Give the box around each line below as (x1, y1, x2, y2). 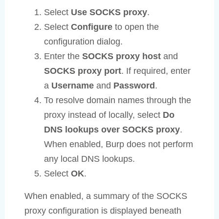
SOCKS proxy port (44, 66, 121, 76)
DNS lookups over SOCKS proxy (44, 124, 180, 134)
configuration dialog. (44, 36, 123, 46)
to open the (112, 22, 159, 32)
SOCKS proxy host (82, 51, 161, 61)
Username (51, 80, 94, 90)
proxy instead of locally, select (44, 109, 163, 120)
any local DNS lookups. (44, 153, 135, 164)
